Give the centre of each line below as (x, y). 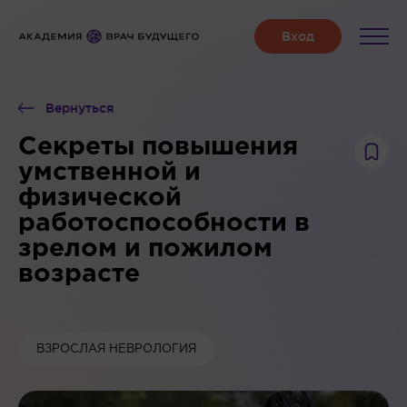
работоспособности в (164, 223)
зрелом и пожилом (145, 249)
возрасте (79, 274)
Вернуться (79, 108)
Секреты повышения (158, 147)
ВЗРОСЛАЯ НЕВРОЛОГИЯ (116, 349)
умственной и (109, 173)
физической (100, 198)
